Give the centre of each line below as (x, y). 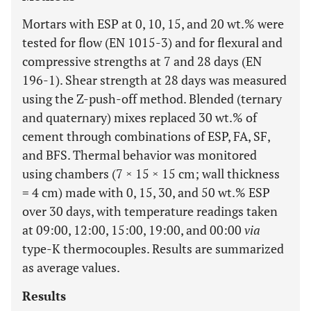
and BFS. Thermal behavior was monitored (140, 155)
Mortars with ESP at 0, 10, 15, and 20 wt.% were (153, 24)
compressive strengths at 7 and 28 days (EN (142, 61)
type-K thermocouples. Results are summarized (153, 249)
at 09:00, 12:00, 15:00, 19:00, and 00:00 (133, 230)
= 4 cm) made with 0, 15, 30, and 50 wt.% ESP (146, 192)
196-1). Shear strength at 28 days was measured (154, 80)
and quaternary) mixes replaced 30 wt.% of (140, 117)
